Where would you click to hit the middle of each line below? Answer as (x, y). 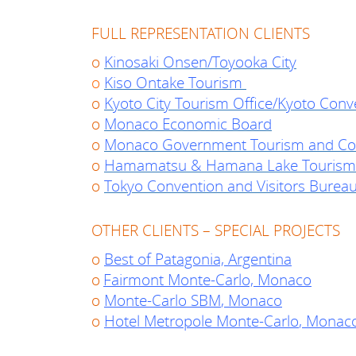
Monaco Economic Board (188, 124)
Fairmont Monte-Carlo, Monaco (207, 279)
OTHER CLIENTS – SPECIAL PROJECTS (216, 230)
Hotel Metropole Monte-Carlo (201, 321)
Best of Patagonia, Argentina (198, 259)
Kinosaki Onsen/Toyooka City (200, 62)
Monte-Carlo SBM (163, 300)
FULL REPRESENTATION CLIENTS (201, 33)
